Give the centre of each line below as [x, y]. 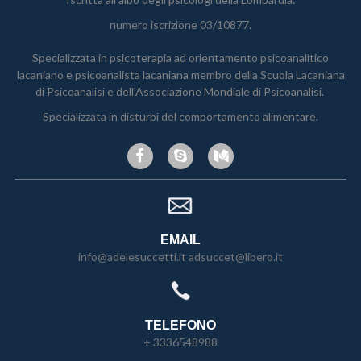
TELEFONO [180, 326]
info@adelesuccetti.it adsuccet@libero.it [180, 257]
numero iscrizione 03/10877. [180, 25]
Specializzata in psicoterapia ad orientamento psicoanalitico [180, 58]
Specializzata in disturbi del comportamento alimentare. [180, 116]
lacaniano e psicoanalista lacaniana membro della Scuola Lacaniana [180, 75]
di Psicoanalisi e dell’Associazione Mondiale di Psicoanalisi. [180, 91]
